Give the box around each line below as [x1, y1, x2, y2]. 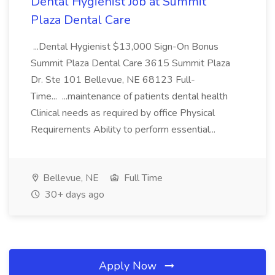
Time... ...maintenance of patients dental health [31, 90, 228, 103]
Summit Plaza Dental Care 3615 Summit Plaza [31, 56, 230, 70]
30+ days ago [42, 188, 104, 201]
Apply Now [99, 258, 160, 273]
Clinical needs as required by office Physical [31, 106, 215, 120]
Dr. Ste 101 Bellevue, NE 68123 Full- [31, 73, 195, 87]
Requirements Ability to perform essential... [31, 123, 218, 136]
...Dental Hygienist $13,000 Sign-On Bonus [31, 40, 219, 53]
